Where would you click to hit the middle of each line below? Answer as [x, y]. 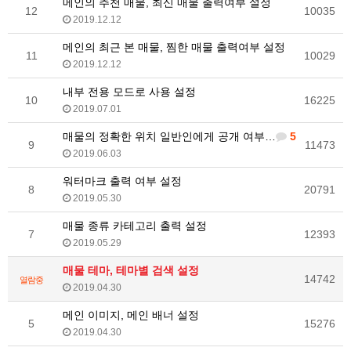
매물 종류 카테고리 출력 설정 [135, 226]
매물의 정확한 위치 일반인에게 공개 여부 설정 [164, 137]
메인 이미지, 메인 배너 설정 [131, 315]
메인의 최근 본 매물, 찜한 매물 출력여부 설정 [174, 47]
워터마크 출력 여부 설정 [122, 181]
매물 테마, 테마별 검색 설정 [131, 271]
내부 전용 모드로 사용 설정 [129, 92]
